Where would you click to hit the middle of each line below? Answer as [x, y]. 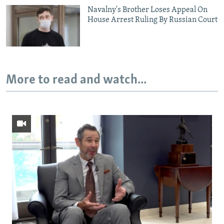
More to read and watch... [76, 80]
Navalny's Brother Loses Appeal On [148, 10]
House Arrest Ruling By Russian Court [153, 20]
